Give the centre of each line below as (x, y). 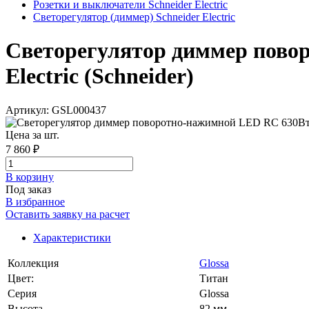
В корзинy (30, 177)
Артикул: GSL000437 (56, 110)
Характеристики (72, 237)
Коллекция (33, 263)
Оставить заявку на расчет (68, 214)
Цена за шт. (32, 134)
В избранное (35, 201)
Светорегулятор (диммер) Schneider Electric (134, 17)
